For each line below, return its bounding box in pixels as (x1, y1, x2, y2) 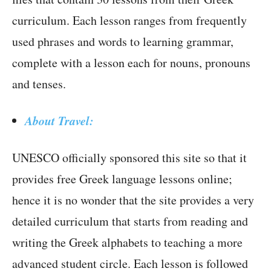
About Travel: (25, 112, 94, 129)
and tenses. (12, 76, 66, 93)
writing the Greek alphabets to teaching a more (12, 234, 243, 251)
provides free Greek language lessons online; (12, 171, 232, 188)
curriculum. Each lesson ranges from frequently (12, 12, 247, 29)
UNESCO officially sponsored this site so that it (12, 149, 247, 166)
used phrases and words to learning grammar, (12, 33, 233, 50)
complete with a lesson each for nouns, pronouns (12, 54, 250, 71)
